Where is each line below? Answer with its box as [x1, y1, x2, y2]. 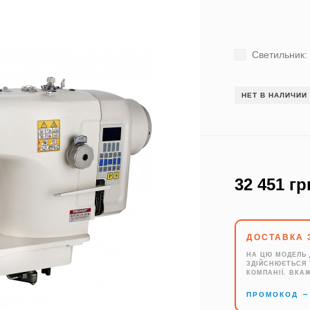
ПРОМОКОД [246, 291, 302, 299]
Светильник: [249, 49, 308, 60]
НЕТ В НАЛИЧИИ [241, 91, 308, 100]
